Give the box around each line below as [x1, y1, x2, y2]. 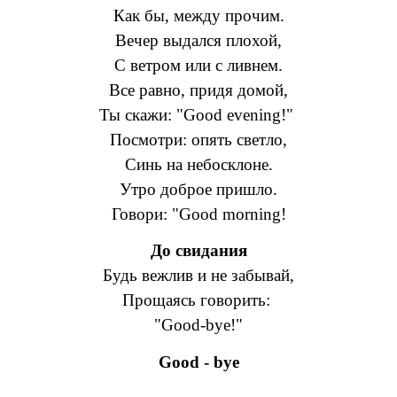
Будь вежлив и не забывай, [103, 266, 294, 285]
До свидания [150, 241, 247, 261]
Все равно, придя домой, [109, 80, 288, 99]
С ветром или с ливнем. [114, 55, 283, 74]
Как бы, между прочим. [113, 5, 284, 25]
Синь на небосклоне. [124, 154, 273, 174]
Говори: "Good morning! [111, 204, 286, 223]
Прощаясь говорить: [122, 291, 275, 310]
